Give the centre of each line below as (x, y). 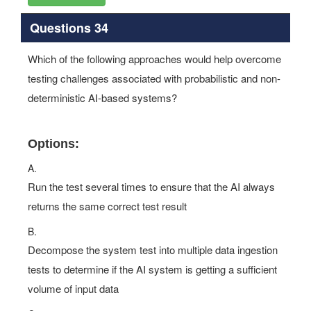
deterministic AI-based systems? (102, 98)
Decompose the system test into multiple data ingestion (153, 250)
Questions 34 (69, 27)
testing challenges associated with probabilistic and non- (154, 78)
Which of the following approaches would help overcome (154, 59)
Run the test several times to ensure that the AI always (151, 186)
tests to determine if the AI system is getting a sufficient (152, 269)
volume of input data (73, 288)
